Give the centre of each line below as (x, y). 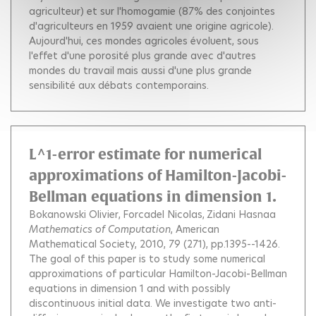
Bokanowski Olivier (74, 214)
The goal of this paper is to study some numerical (147, 259)
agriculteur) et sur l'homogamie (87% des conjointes (152, 11)
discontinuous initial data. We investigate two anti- (153, 303)
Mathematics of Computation (100, 229)
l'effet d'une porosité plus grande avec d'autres (142, 55)
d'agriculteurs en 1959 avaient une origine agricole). (151, 26)
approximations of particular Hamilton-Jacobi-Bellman (158, 273)
